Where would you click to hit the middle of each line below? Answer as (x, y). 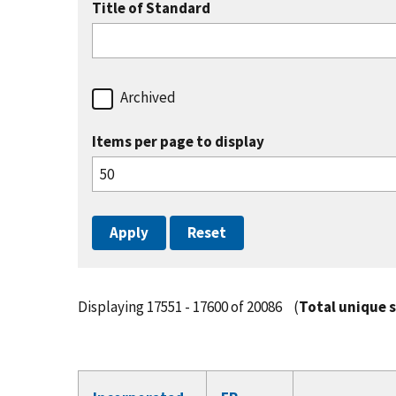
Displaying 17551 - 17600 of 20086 (181, 307)
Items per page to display (178, 142)
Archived (148, 98)
